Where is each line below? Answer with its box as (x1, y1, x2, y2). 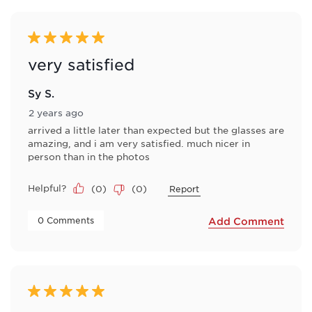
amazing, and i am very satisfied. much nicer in (28, 136, 250, 149)
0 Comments (38, 214, 97, 226)
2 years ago (29, 106, 84, 118)
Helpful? (28, 181, 66, 194)
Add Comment (208, 215, 284, 228)
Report (169, 183, 199, 195)
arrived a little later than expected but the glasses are (28, 123, 284, 136)
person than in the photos (28, 150, 150, 162)
